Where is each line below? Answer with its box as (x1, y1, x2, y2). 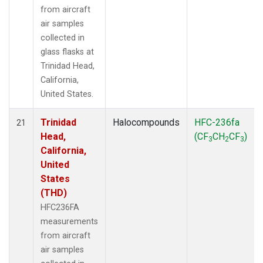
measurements (41, 216, 98, 227)
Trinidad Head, (41, 60, 95, 71)
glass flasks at (41, 46, 94, 57)
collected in (41, 32, 85, 43)
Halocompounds (113, 116, 180, 128)
